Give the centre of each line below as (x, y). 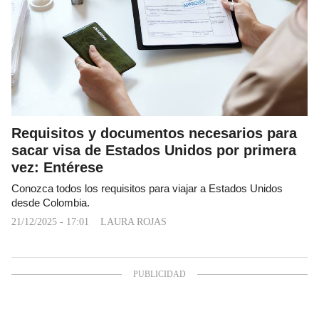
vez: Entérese (57, 167)
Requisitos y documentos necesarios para (154, 133)
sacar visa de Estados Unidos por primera (154, 150)
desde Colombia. (51, 203)
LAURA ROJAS (134, 221)
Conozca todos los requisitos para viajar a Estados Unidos (147, 188)
